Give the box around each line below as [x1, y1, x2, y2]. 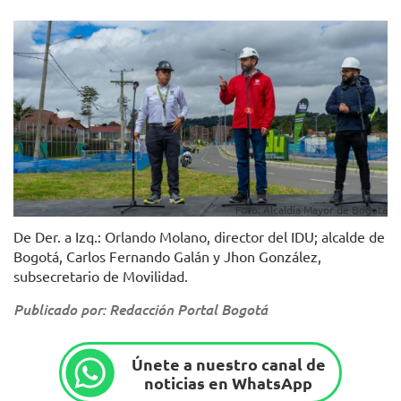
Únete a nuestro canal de [131, 353, 326, 374]
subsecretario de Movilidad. [13, 267, 188, 286]
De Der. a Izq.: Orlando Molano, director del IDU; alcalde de [13, 227, 385, 246]
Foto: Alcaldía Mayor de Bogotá [235, 202, 388, 218]
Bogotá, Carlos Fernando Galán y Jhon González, [13, 247, 321, 266]
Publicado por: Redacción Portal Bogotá [13, 300, 268, 320]
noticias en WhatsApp [144, 371, 313, 393]
